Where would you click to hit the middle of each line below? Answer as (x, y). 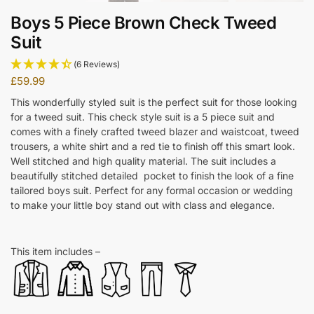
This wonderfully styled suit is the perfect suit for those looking (154, 102)
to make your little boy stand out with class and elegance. (143, 205)
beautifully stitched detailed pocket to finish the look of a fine (152, 176)
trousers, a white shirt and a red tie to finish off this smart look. (153, 146)
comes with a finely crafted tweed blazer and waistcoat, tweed (155, 132)
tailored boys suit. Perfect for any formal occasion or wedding (152, 191)
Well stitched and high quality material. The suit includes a (143, 161)
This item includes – (55, 252)
